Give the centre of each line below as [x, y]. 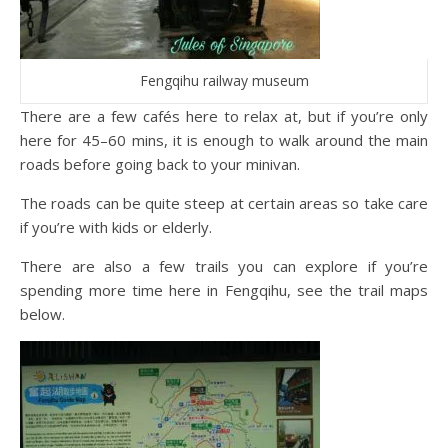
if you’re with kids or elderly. [116, 227]
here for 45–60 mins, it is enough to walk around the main [224, 140]
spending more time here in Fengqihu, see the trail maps [224, 290]
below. [42, 314]
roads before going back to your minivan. [160, 164]
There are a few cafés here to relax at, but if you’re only [224, 116]
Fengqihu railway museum [224, 81]
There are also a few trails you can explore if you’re [224, 266]
